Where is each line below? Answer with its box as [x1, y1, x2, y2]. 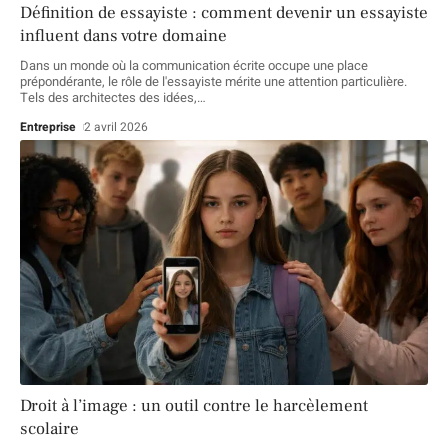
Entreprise [20, 117, 76, 136]
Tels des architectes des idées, [20, 87, 197, 107]
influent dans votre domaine [20, 24, 227, 47]
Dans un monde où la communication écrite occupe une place [20, 55, 368, 75]
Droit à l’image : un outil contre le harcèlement [20, 394, 368, 417]
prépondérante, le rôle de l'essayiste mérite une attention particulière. [20, 71, 407, 91]
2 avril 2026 [84, 117, 149, 136]
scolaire [20, 417, 79, 440]
